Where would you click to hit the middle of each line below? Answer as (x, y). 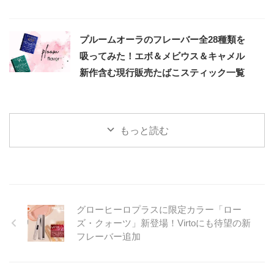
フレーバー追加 (109, 236)
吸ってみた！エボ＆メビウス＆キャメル (162, 56)
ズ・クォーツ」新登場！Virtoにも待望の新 (164, 223)
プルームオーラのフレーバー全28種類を (162, 39)
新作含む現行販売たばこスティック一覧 (162, 72)
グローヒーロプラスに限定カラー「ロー (159, 209)
